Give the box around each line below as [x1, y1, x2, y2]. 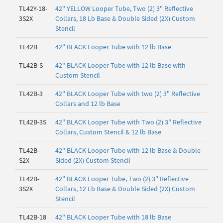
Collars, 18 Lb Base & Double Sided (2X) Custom [55, 14, 195, 23]
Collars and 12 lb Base [55, 99, 120, 108]
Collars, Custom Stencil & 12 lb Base [55, 127, 161, 136]
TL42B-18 [19, 213, 46, 222]
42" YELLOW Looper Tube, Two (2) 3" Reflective [55, 4, 193, 13]
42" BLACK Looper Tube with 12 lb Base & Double [55, 146, 201, 155]
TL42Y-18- [19, 4, 47, 13]
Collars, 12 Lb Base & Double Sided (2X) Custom [55, 184, 195, 193]
